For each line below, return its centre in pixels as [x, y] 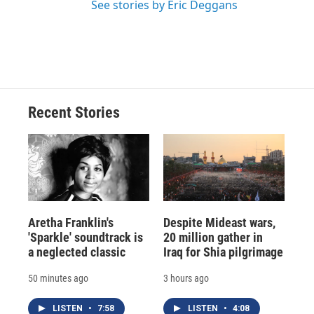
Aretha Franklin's [71, 223]
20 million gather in [213, 238]
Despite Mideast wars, [219, 223]
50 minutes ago [58, 279]
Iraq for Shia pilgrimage [223, 252]
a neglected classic [77, 252]
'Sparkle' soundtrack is [86, 238]
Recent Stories [74, 112]
